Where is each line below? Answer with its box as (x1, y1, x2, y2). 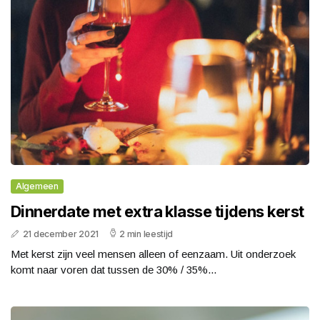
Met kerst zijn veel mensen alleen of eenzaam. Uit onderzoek (11, 248, 296, 261)
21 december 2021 (22, 229, 99, 240)
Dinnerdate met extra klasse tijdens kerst (11, 202, 304, 221)
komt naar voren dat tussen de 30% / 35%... (11, 264, 216, 276)
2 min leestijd (119, 229, 174, 240)
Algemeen (16, 181, 59, 192)
